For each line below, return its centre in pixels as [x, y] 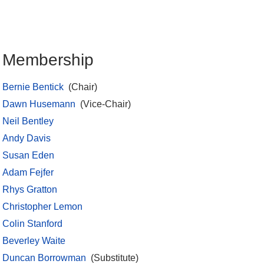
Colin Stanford [32, 224]
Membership [48, 60]
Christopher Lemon [42, 207]
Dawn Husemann [39, 104]
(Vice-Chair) [104, 104]
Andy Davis [27, 138]
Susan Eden [28, 156]
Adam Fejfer [28, 173]
